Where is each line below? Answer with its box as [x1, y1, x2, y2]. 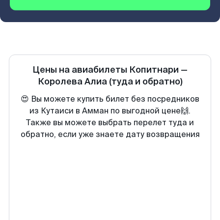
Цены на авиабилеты [32, 64, 129, 76]
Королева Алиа [37, 76, 107, 87]
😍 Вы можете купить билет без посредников [21, 94, 199, 104]
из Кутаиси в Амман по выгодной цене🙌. [29, 106, 191, 116]
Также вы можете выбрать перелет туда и [26, 117, 194, 128]
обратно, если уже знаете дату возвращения [20, 129, 200, 139]
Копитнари [129, 64, 179, 76]
